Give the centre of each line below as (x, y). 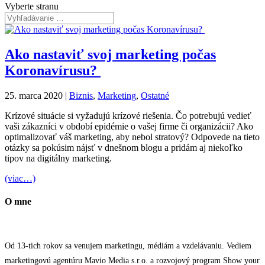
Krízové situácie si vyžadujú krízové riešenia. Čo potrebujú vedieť (128, 115)
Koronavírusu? (53, 70)
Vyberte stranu (32, 6)
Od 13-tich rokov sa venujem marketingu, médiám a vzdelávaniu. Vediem (128, 246)
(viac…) (20, 178)
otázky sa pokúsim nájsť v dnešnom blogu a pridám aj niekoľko (124, 147)
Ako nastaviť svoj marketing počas (110, 54)
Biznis (81, 95)
